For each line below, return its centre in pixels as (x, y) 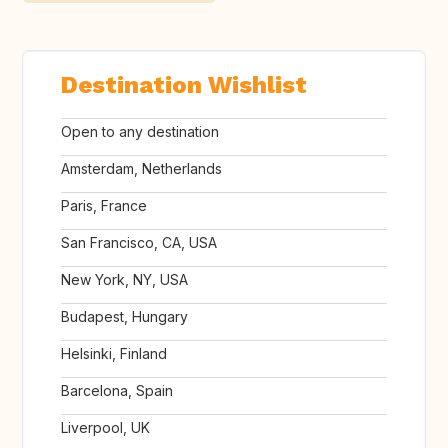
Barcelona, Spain (117, 391)
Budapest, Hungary (124, 317)
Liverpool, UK (105, 428)
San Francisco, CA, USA (139, 243)
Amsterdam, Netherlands (141, 169)
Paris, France (104, 206)
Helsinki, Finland (114, 354)
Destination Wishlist (184, 85)
